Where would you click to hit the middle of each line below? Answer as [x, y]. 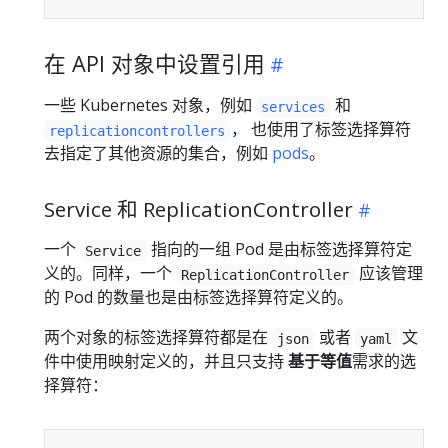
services [293, 106]
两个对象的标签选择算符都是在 [158, 337]
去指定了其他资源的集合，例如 [158, 153]
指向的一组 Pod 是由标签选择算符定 [279, 249]
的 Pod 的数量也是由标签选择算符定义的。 [198, 297]
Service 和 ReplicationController [198, 209]
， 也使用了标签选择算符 [320, 129]
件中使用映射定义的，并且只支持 [166, 361]
